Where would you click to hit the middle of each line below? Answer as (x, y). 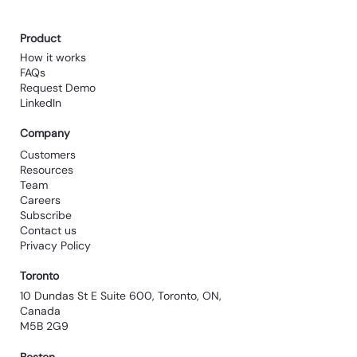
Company (45, 133)
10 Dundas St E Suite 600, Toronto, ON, (121, 296)
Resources (47, 170)
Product (41, 39)
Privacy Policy (56, 246)
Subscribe (46, 216)
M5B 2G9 (45, 326)
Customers (48, 155)
